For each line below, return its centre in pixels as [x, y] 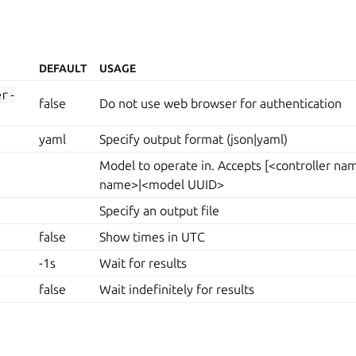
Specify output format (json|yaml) [194, 139]
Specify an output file [160, 211]
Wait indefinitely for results [177, 290]
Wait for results [143, 263]
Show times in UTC [153, 237]
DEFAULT [63, 69]
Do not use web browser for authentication [221, 104]
